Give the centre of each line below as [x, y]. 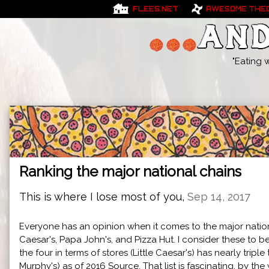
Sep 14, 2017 [219, 196]
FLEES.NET [156, 9]
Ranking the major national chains [130, 171]
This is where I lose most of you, [103, 196]
